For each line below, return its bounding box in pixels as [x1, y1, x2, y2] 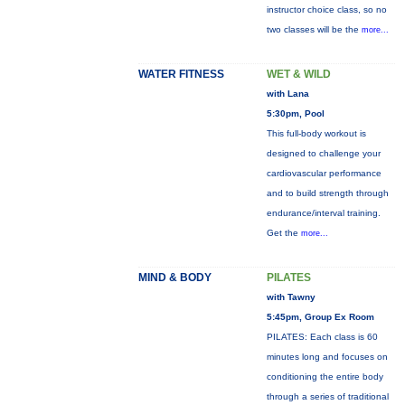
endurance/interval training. [266, 208, 381, 218]
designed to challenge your [266, 148, 381, 158]
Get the [266, 228, 301, 238]
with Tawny [266, 292, 316, 302]
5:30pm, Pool [266, 108, 325, 118]
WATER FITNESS [137, 68, 224, 80]
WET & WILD [266, 68, 331, 80]
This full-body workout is [266, 128, 366, 138]
